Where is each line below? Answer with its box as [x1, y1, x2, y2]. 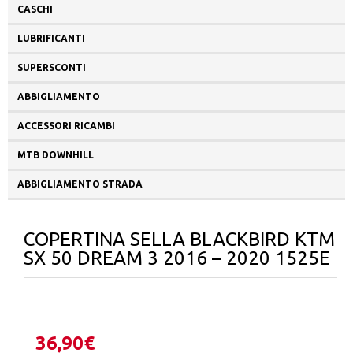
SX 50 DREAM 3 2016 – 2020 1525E [24, 247, 330, 269]
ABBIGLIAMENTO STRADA [17, 179, 143, 190]
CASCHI [17, 4, 53, 15]
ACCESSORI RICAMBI [17, 121, 115, 132]
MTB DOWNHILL [17, 150, 94, 161]
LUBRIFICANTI [17, 33, 85, 44]
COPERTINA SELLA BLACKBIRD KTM [24, 229, 335, 251]
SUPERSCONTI [17, 62, 86, 73]
